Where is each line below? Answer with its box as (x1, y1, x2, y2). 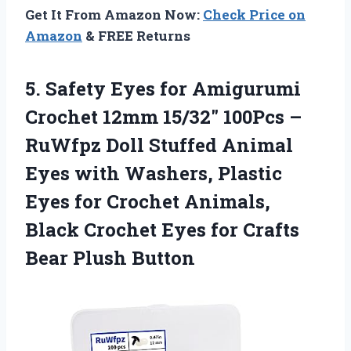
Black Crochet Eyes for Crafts (25, 216, 299, 242)
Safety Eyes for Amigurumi (45, 75, 301, 101)
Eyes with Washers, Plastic (25, 160, 282, 186)
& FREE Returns (82, 26, 190, 45)
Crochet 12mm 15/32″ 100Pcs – (25, 103, 302, 129)
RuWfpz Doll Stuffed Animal (25, 132, 293, 157)
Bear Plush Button (25, 244, 195, 270)
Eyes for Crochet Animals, (25, 188, 270, 214)
